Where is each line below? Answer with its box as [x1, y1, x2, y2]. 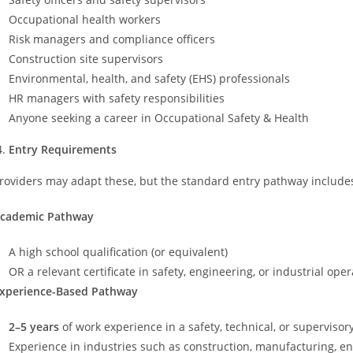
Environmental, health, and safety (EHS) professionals [9, 70, 290, 86]
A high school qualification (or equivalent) [9, 243, 228, 259]
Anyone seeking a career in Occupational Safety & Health [9, 110, 309, 125]
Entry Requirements [9, 141, 117, 157]
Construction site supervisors [9, 50, 163, 66]
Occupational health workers [9, 11, 161, 27]
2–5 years [9, 318, 59, 334]
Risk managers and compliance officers [9, 31, 215, 46]
